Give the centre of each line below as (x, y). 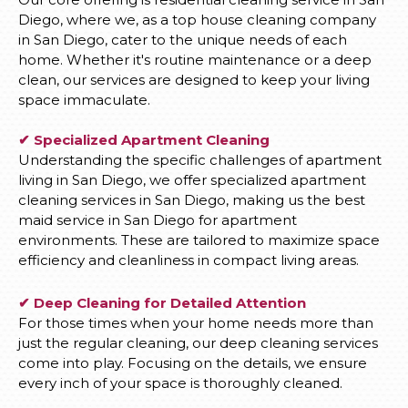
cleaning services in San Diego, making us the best (192, 200)
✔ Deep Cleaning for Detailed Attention (162, 303)
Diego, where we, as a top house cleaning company (197, 20)
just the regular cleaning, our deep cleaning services (198, 343)
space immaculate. (84, 100)
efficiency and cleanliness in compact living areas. (189, 260)
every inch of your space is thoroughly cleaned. (180, 383)
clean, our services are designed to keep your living (194, 80)
